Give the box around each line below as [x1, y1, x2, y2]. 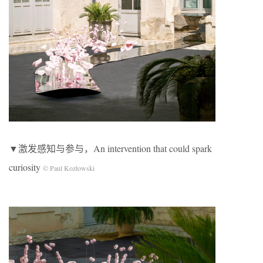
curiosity [9, 161, 43, 174]
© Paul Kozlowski [43, 163, 95, 173]
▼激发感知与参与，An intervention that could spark [9, 142, 212, 155]
